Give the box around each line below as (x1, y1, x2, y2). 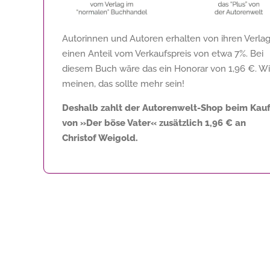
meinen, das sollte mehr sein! (62, 78, 184, 89)
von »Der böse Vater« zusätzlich (62, 117, 205, 128)
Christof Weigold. (62, 132, 138, 143)
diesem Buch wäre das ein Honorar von (62, 63, 228, 74)
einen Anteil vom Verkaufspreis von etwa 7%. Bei (62, 48, 263, 59)
